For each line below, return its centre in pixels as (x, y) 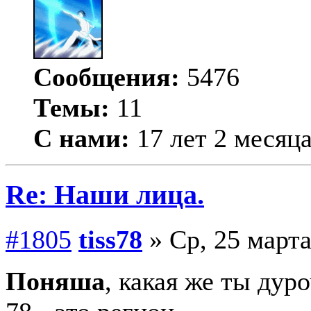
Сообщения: (107, 77)
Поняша (55, 281)
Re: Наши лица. (105, 195)
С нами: (82, 138)
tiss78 (110, 239)
